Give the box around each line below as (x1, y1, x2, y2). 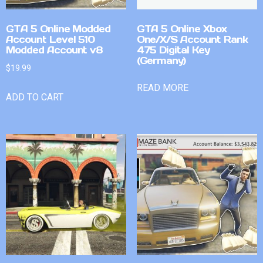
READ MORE (136, 82, 188, 93)
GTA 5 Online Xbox (136, 22, 227, 35)
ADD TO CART (6, 92, 63, 103)
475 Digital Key (136, 43, 210, 56)
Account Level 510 (6, 33, 95, 45)
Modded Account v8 (6, 43, 103, 56)
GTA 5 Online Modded (6, 22, 111, 35)
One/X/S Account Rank (136, 33, 248, 45)
